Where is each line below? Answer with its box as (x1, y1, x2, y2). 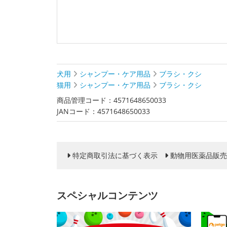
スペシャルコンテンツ (57, 188, 158, 202)
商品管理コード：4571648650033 (57, 95, 166, 105)
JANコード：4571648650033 (57, 106, 150, 116)
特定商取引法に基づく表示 (72, 150, 158, 160)
